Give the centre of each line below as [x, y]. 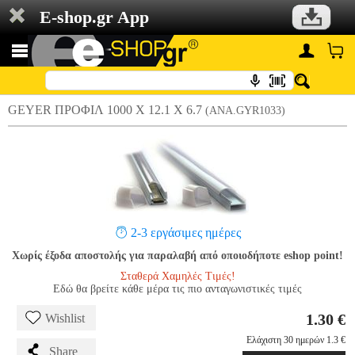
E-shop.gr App [94, 17]
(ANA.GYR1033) [245, 111]
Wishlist [65, 318]
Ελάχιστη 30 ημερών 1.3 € [296, 340]
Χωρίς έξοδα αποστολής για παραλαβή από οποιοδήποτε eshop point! [177, 256]
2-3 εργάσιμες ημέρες [186, 233]
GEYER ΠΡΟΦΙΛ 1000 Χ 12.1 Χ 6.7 [107, 110]
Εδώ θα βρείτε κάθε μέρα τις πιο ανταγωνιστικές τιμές [177, 289]
